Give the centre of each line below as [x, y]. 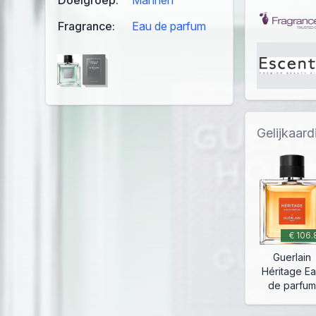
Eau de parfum [169, 26]
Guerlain [292, 257]
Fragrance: [86, 26]
